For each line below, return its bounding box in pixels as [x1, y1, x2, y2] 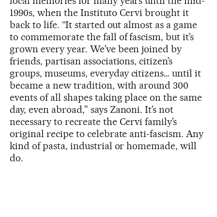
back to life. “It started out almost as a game [10, 19, 198, 31]
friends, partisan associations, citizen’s [10, 55, 173, 67]
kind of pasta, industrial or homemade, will [10, 140, 197, 152]
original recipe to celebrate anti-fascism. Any [10, 128, 204, 140]
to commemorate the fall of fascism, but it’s [10, 31, 194, 43]
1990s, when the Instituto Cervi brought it [10, 7, 189, 19]
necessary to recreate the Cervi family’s [10, 116, 177, 128]
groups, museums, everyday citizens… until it [10, 67, 201, 79]
